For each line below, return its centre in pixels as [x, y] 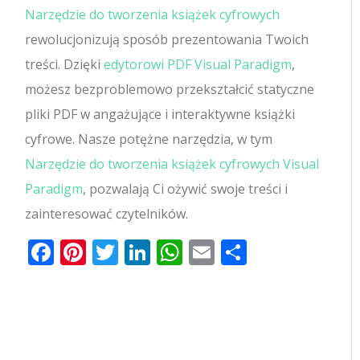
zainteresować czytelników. [107, 213]
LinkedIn [202, 252]
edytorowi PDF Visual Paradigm [198, 64]
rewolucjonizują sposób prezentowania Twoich [167, 39]
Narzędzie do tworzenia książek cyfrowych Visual [172, 164]
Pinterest [141, 252]
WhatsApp [245, 252]
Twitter [162, 252]
